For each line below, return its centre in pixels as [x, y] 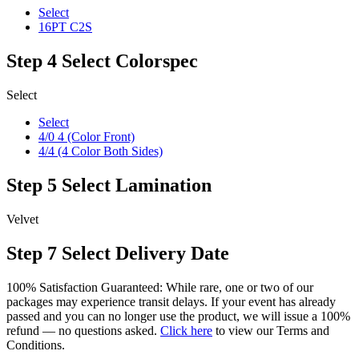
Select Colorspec [130, 61]
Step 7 [32, 253]
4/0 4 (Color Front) [87, 136]
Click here [186, 330]
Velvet [22, 219]
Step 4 [32, 61]
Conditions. [36, 345]
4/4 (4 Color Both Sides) [101, 151]
